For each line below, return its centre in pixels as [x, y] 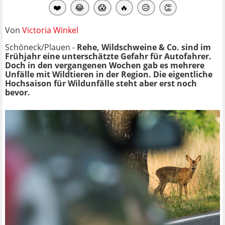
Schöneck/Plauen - [41, 47]
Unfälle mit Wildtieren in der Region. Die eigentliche [109, 74]
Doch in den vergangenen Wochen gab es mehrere [105, 65]
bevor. [18, 92]
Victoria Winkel [50, 30]
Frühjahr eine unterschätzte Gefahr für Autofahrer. [108, 56]
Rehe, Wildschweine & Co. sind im [144, 47]
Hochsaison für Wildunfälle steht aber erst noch [101, 83]
